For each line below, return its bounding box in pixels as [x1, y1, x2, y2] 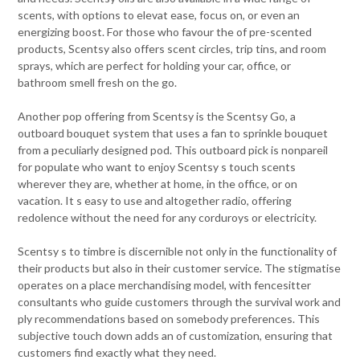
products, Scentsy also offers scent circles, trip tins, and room [18, 42, 327, 56]
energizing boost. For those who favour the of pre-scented [18, 25, 313, 39]
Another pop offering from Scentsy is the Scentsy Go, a [18, 109, 297, 124]
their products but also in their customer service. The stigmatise [18, 261, 342, 276]
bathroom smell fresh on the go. [18, 76, 178, 90]
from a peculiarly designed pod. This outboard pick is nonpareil [18, 143, 329, 157]
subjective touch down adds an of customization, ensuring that [18, 329, 333, 343]
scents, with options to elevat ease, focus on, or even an [18, 8, 301, 22]
